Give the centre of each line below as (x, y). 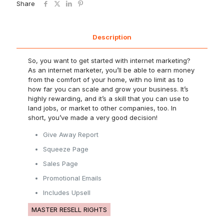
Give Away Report (71, 134)
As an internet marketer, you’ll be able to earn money (111, 70)
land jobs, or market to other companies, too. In (102, 108)
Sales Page (61, 163)
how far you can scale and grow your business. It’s (108, 89)
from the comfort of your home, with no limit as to (106, 79)
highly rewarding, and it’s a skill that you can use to (109, 98)
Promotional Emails (72, 178)
